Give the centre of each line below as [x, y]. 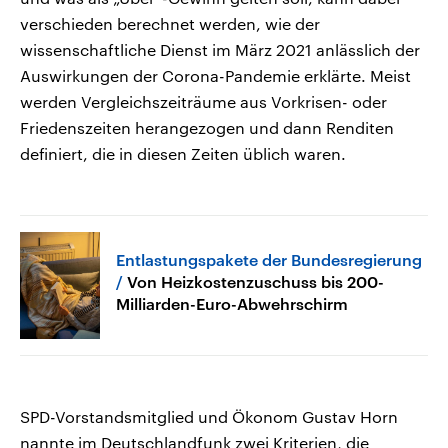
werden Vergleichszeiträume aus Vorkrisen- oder [203, 102]
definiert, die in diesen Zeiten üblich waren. [183, 154]
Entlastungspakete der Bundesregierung [269, 259]
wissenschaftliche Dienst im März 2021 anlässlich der [220, 50]
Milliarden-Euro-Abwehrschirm [232, 303]
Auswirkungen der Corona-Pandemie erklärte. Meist [215, 76]
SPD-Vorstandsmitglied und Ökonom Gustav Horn [209, 416]
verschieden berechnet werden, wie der [170, 24]
